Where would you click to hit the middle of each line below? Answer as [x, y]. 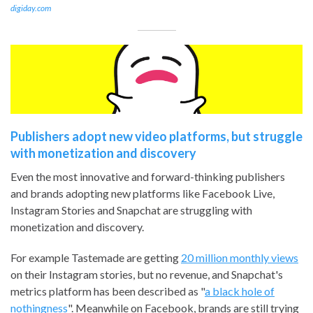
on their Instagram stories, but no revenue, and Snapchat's [147, 275]
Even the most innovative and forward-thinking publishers [148, 177]
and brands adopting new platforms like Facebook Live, [143, 194]
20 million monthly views [240, 258]
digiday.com [31, 8]
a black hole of [240, 291]
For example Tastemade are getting [96, 258]
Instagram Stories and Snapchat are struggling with [131, 210]
